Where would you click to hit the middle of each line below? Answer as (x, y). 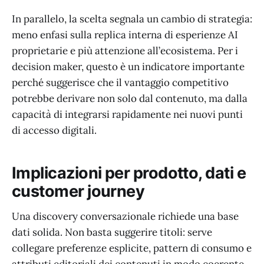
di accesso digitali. (54, 130)
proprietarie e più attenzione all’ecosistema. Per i (125, 50)
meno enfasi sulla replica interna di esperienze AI (125, 34)
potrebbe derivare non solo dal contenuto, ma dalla (130, 98)
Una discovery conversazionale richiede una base (125, 216)
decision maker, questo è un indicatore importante (128, 66)
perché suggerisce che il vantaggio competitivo (120, 82)
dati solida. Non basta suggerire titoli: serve (112, 232)
